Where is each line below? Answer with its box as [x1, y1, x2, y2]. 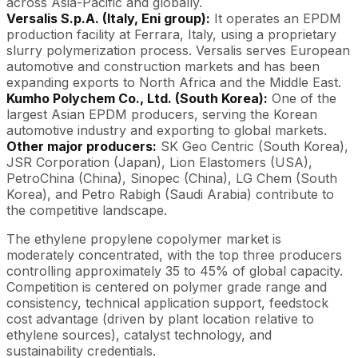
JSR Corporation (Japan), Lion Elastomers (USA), [6, 153, 312, 170]
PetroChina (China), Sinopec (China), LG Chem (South [6, 169, 337, 186]
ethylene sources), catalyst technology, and [6, 326, 272, 343]
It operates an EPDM [210, 10, 341, 26]
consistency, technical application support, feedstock [6, 294, 328, 311]
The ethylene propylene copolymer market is [6, 230, 281, 247]
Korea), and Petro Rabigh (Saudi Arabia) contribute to [6, 185, 334, 202]
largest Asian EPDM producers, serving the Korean [6, 105, 317, 122]
